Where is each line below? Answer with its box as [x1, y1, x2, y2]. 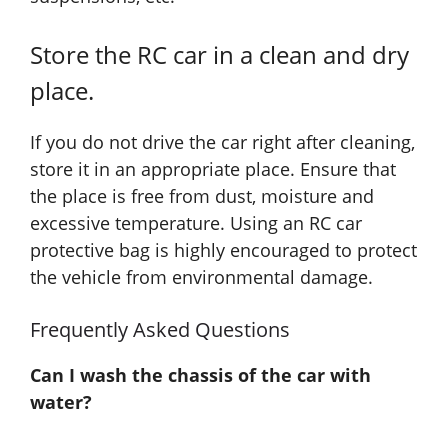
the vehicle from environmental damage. [30, 264, 373, 289]
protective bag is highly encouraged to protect [30, 237, 417, 262]
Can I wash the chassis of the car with [30, 362, 371, 387]
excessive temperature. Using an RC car [30, 210, 362, 235]
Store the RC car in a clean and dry [30, 37, 409, 71]
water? [30, 389, 92, 414]
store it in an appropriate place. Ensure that [30, 156, 396, 181]
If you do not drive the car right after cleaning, [30, 129, 415, 154]
